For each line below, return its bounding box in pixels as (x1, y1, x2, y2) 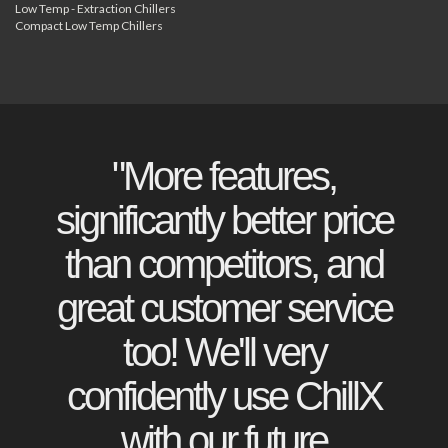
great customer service (56, 285, 392, 330)
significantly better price (55, 197, 393, 242)
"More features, (112, 153, 336, 198)
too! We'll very (122, 329, 326, 374)
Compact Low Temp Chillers (15, 17, 163, 33)
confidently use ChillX (66, 373, 382, 418)
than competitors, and (65, 241, 383, 286)
